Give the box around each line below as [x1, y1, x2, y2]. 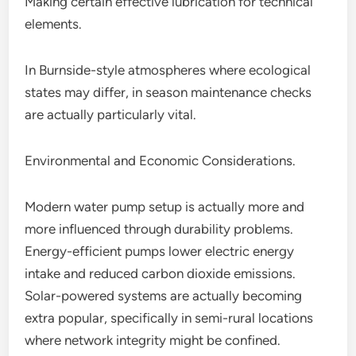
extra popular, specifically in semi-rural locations [25, 310, 314, 326]
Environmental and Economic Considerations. [25, 153, 296, 168]
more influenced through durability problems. [25, 221, 294, 237]
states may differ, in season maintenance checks [25, 84, 312, 100]
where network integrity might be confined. [25, 332, 281, 348]
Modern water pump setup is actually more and [25, 199, 305, 215]
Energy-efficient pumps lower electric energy [25, 243, 295, 259]
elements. [25, 16, 83, 32]
